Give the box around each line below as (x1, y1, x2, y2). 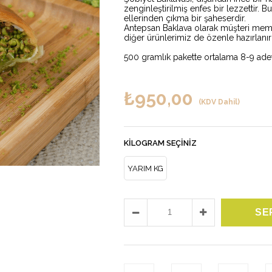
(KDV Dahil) (199, 97, 240, 106)
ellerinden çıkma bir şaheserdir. (124, 13, 246, 23)
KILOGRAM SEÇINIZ (124, 138, 197, 148)
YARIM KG (127, 163, 163, 173)
